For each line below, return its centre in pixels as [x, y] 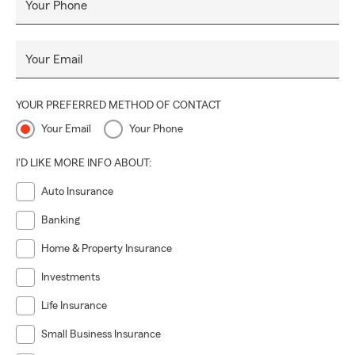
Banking [61, 220]
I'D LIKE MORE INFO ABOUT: [84, 163]
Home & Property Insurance [107, 249]
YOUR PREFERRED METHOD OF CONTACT [118, 105]
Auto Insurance [77, 192]
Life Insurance [74, 306]
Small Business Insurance [101, 334]
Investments [71, 277]
